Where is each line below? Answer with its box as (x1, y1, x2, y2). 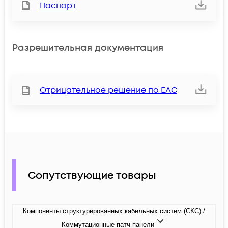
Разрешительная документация (12, 41, 163, 54)
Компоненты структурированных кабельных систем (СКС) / (23, 207, 205, 215)
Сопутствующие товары (28, 168, 156, 183)
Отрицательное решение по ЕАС (40, 84, 177, 96)
